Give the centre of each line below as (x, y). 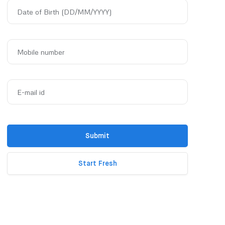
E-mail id (31, 92)
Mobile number (41, 52)
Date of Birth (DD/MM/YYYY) (65, 12)
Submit (97, 136)
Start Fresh (97, 164)
